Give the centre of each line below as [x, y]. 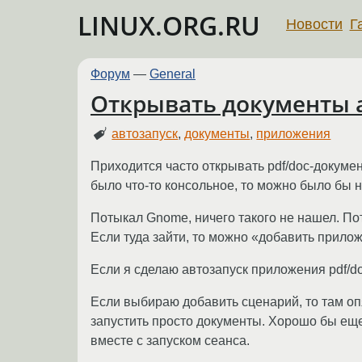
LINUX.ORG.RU [169, 25]
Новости [314, 24]
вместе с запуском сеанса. [170, 340]
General [173, 74]
